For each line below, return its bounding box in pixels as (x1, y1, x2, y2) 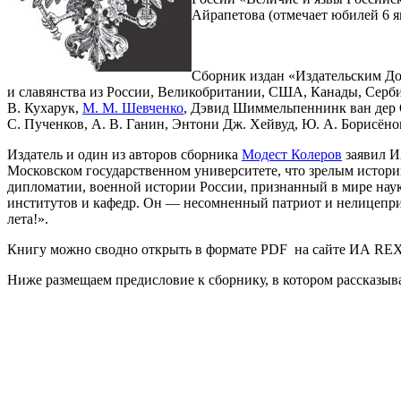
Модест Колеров (242, 146, 342, 162)
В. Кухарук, (7, 99, 82, 115)
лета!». (7, 210, 48, 226)
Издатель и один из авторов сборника (7, 146, 242, 162)
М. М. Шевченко (82, 99, 183, 115)
